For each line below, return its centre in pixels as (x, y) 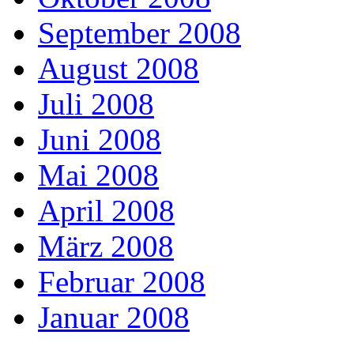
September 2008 (139, 33)
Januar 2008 (114, 318)
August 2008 (119, 69)
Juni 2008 (100, 140)
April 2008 (106, 211)
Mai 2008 (98, 175)
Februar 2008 (122, 282)
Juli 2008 (96, 104)
